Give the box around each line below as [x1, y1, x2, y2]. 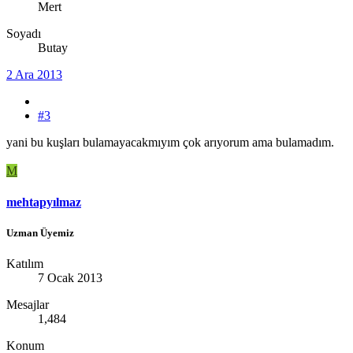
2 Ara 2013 [6, 68, 62, 82]
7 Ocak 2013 [38, 270, 102, 284]
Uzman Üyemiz [6, 226, 74, 239]
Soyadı [6, 27, 41, 41]
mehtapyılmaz [6, 195, 81, 209]
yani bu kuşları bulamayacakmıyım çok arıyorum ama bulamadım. [6, 136, 334, 150]
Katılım [6, 256, 43, 270]
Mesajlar [6, 297, 49, 311]
